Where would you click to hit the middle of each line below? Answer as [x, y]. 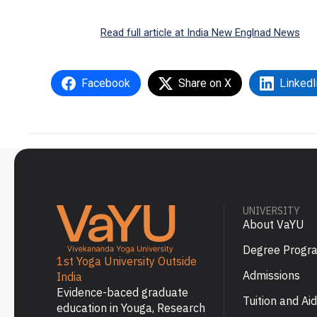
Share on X [205, 83]
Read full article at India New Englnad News [200, 33]
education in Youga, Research [131, 308]
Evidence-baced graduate [122, 293]
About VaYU [273, 225]
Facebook [106, 83]
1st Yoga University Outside [127, 261]
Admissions [271, 276]
